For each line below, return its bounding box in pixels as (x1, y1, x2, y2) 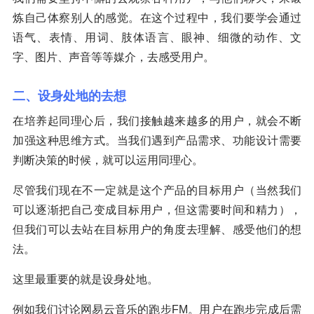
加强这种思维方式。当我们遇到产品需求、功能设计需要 (13, 134, 301, 146)
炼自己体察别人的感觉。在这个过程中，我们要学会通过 (13, 11, 301, 24)
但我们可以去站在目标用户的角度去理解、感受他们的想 (13, 223, 301, 235)
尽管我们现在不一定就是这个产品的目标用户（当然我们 (13, 184, 301, 196)
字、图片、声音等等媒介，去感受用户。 (13, 50, 214, 63)
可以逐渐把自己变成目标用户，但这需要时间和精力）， (13, 203, 301, 216)
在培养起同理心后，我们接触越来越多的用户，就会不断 (13, 114, 301, 127)
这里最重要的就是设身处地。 (13, 273, 158, 285)
